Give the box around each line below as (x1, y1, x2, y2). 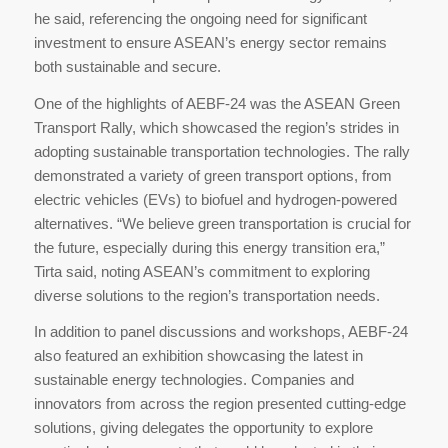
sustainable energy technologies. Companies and (33, 371, 354, 389)
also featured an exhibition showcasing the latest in (33, 347, 363, 365)
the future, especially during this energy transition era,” (33, 238, 385, 256)
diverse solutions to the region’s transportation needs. (33, 286, 380, 304)
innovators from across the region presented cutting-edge (33, 395, 406, 413)
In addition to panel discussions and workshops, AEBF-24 (33, 323, 408, 341)
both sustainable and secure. (33, 57, 221, 75)
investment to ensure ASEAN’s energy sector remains (33, 33, 387, 51)
